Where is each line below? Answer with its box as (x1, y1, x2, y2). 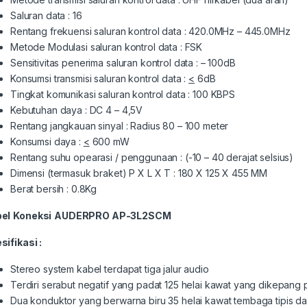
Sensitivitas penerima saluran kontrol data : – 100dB (10, 56, 236, 69)
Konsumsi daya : (10, 135, 84, 147)
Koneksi (13, 209, 52, 221)
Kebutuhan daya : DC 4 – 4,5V (10, 103, 143, 116)
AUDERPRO (54, 209, 110, 221)
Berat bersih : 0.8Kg (10, 182, 97, 195)
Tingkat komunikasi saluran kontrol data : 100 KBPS (10, 88, 235, 100)
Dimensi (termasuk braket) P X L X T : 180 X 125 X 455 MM (10, 167, 268, 179)
